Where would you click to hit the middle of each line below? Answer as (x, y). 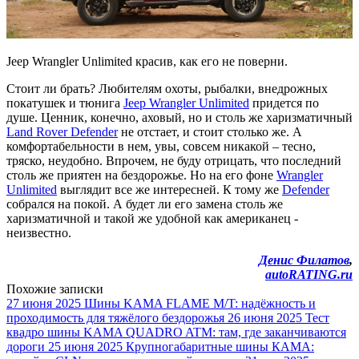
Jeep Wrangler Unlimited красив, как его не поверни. (147, 61)
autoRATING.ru (309, 274)
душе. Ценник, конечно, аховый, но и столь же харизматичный (179, 117)
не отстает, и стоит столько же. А (210, 131)
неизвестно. (39, 232)
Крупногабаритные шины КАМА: (220, 346)
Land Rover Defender (62, 131)
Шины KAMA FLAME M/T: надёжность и (200, 303)
